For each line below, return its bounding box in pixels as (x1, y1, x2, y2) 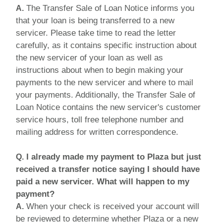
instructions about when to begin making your (16, 65, 183, 75)
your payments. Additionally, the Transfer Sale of (16, 90, 195, 100)
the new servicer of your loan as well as (16, 53, 163, 62)
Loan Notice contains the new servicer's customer (16, 102, 201, 112)
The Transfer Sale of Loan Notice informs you (24, 3, 194, 13)
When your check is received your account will (24, 201, 199, 211)
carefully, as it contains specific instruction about (16, 40, 197, 50)
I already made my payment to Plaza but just (24, 152, 201, 162)
